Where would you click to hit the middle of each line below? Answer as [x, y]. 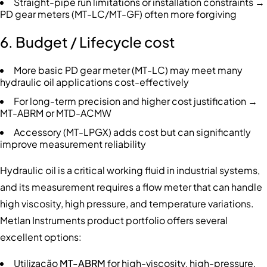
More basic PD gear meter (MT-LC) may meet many [128, 70]
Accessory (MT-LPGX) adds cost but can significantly [132, 132]
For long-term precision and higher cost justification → [136, 101]
